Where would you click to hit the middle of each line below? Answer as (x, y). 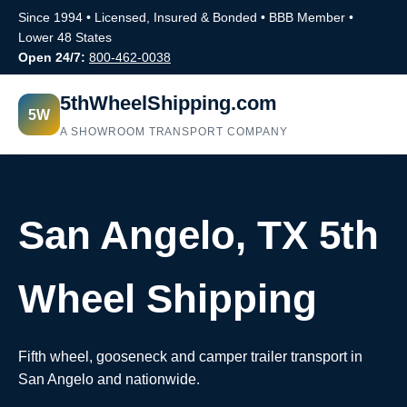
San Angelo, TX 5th (199, 235)
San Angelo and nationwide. (109, 379)
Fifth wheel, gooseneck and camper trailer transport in (190, 357)
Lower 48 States (65, 37)
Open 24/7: (52, 57)
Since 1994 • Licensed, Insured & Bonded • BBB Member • (186, 17)
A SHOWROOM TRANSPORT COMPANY (174, 132)
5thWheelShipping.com (169, 103)
